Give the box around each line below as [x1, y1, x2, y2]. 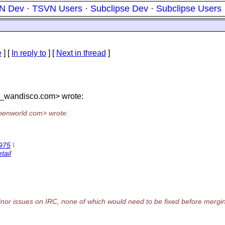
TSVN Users [32, 4, 82, 14]
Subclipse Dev [90, 4, 148, 14]
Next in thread [56, 49, 106, 57]
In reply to [12, 49, 46, 57]
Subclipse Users [156, 4, 221, 14]
